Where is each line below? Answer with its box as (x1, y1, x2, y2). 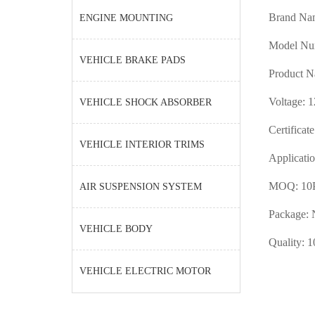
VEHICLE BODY (79, 224, 153, 234)
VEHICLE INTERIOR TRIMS (79, 139, 205, 150)
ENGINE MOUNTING (79, 13, 173, 23)
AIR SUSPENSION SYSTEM (79, 181, 202, 192)
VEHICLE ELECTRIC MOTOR (79, 266, 211, 276)
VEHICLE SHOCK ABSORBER (79, 97, 212, 108)
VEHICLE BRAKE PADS (79, 55, 186, 65)
